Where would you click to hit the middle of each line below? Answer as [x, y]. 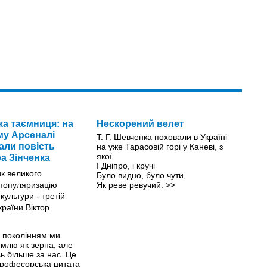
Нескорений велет [140, 123]
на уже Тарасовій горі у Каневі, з [159, 146]
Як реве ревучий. [131, 184]
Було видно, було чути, [141, 175]
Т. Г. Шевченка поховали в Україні [162, 137]
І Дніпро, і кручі [125, 165]
